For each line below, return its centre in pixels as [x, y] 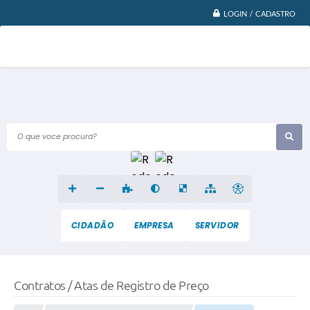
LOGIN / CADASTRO [259, 13]
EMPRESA [154, 225]
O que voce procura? [57, 136]
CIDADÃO [92, 225]
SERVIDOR [217, 225]
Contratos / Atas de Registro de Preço [111, 285]
